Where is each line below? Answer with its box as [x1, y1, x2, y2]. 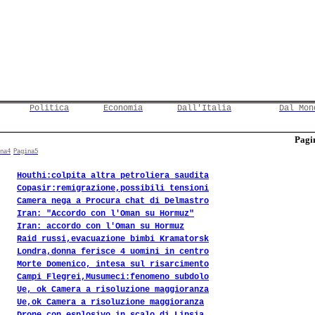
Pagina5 [13, 148, 38, 155]
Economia [103, 103, 143, 113]
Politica [30, 103, 69, 113]
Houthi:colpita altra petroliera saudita [17, 171, 209, 181]
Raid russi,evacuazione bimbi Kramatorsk [17, 234, 209, 244]
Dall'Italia [177, 103, 231, 113]
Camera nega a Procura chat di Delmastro [17, 196, 209, 206]
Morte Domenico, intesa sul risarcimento [17, 259, 209, 269]
